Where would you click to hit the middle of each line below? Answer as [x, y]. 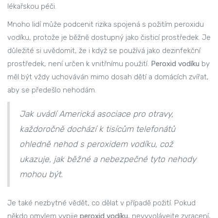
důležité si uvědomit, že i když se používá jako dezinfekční [104, 51]
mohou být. [41, 174]
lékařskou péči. [32, 7]
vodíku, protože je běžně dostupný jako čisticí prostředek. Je [109, 38]
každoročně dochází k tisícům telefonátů [97, 129]
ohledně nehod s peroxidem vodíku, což [96, 144]
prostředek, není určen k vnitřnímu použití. [79, 64]
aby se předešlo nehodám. [52, 90]
